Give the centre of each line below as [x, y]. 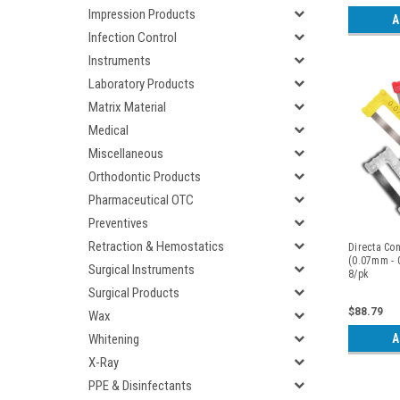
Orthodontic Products [145, 177]
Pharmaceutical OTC [141, 200]
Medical [108, 130]
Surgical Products [134, 293]
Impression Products [142, 14]
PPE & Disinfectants [140, 386]
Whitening [114, 339]
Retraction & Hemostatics [156, 246]
